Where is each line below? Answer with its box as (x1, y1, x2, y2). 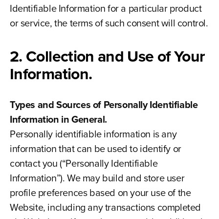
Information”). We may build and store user (9, 171, 185, 185)
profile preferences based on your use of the (9, 185, 191, 200)
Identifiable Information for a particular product (9, 1, 202, 16)
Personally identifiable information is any (9, 127, 177, 141)
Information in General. (9, 112, 107, 127)
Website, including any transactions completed (9, 200, 201, 215)
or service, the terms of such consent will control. (9, 16, 208, 30)
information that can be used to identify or (9, 141, 181, 156)
